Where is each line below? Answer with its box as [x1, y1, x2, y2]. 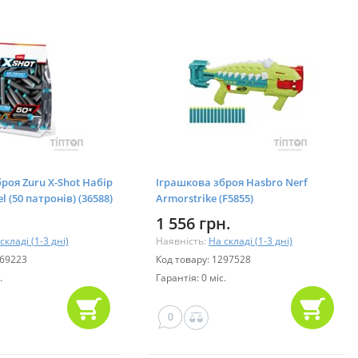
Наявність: [156, 233, 209, 248]
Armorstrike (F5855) [156, 190, 253, 205]
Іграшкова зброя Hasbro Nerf [156, 174, 308, 189]
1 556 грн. [156, 212, 231, 234]
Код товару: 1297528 [156, 252, 251, 266]
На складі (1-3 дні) [209, 233, 292, 248]
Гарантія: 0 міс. [156, 270, 226, 284]
